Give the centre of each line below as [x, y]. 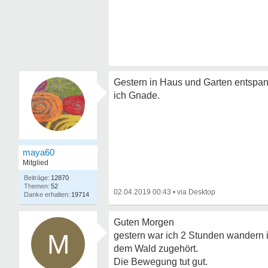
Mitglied [36, 163]
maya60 [39, 152]
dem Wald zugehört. [156, 249]
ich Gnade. [137, 95]
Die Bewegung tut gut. [161, 262]
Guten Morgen [144, 222]
